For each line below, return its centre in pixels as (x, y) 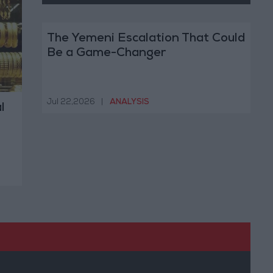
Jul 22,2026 (71, 102)
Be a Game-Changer (106, 54)
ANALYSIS (129, 102)
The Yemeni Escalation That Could (146, 39)
